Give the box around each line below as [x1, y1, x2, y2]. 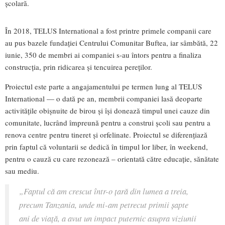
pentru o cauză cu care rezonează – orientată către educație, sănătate [5, 153, 219, 164]
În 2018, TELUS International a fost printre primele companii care [5, 25, 211, 36]
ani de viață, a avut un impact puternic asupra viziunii [19, 212, 196, 223]
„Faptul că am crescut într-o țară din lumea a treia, [19, 185, 188, 196]
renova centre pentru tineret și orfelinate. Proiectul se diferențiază [5, 129, 207, 140]
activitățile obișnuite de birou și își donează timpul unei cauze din [5, 105, 210, 116]
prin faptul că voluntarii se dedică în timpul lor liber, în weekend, [5, 141, 208, 152]
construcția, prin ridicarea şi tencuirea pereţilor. [5, 61, 152, 72]
